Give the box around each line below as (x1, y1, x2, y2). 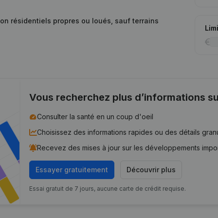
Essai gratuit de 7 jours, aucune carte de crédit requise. (29, 185, 186, 192)
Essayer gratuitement (36, 165, 109, 174)
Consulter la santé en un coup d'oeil (37, 112, 154, 121)
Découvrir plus (127, 165, 176, 174)
